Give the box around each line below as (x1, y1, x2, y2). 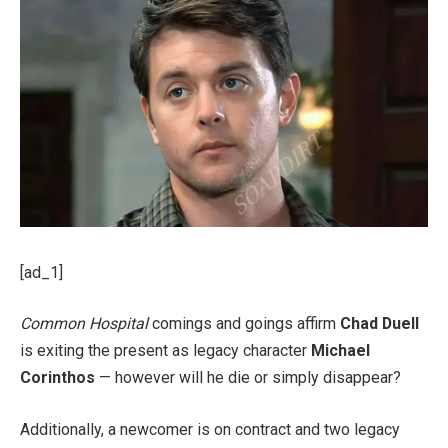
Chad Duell (340, 314, 419, 334)
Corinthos (20, 368, 99, 388)
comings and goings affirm (148, 314, 340, 334)
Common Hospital (20, 314, 148, 334)
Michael (311, 341, 370, 361)
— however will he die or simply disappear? (99, 368, 401, 388)
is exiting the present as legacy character (20, 341, 311, 361)
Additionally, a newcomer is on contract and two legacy (20, 419, 400, 439)
